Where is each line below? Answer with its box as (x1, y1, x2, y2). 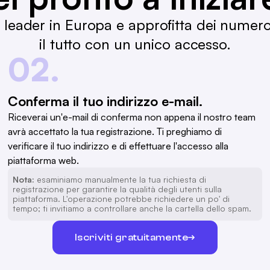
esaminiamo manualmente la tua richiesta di (34, 174, 207, 185)
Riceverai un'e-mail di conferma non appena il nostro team (8, 111, 256, 124)
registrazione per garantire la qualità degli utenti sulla (13, 184, 222, 195)
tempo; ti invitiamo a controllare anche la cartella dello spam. (13, 203, 252, 214)
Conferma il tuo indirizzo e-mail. (8, 93, 203, 110)
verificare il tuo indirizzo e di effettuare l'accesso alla (8, 140, 229, 152)
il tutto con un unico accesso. (39, 35, 231, 54)
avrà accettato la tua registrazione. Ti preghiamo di (8, 125, 222, 138)
